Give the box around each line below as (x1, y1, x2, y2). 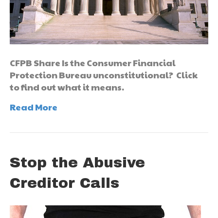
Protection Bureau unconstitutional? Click (10, 68, 198, 81)
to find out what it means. (10, 80, 124, 93)
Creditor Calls (10, 175, 119, 191)
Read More (10, 100, 57, 113)
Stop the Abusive (10, 154, 145, 170)
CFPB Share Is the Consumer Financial (10, 56, 176, 69)
